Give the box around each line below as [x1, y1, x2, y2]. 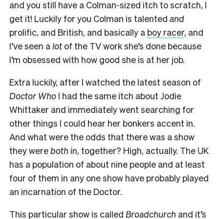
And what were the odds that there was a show [9, 131, 195, 142]
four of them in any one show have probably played [9, 172, 209, 183]
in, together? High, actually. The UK [68, 144, 209, 156]
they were [9, 144, 50, 156]
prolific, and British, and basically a [9, 26, 147, 38]
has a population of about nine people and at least [9, 158, 205, 170]
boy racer [147, 26, 184, 38]
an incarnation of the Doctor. [9, 185, 122, 197]
